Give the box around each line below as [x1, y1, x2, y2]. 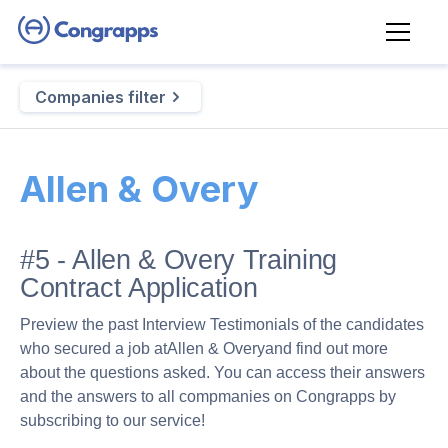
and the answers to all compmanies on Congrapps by [20, 388, 396, 405]
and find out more [265, 340, 388, 357]
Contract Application [20, 273, 258, 303]
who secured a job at [20, 340, 167, 357]
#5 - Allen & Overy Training [20, 245, 337, 275]
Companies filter [35, 87, 166, 107]
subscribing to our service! [20, 412, 205, 429]
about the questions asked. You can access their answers [20, 364, 425, 381]
